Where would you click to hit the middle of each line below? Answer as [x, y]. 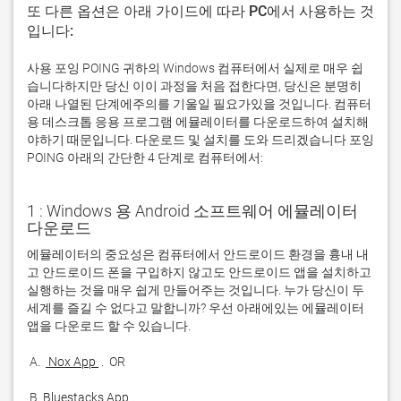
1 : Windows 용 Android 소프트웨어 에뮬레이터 [192, 211]
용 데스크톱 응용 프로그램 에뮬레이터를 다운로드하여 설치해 [198, 122]
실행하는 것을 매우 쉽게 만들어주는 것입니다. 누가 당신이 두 [196, 290]
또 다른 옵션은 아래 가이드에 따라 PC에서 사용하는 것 [200, 11]
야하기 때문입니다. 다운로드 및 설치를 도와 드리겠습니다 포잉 [200, 140]
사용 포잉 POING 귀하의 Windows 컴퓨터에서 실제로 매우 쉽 [195, 68]
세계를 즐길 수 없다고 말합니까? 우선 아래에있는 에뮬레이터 [196, 308]
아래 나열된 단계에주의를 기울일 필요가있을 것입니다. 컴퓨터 [199, 104]
